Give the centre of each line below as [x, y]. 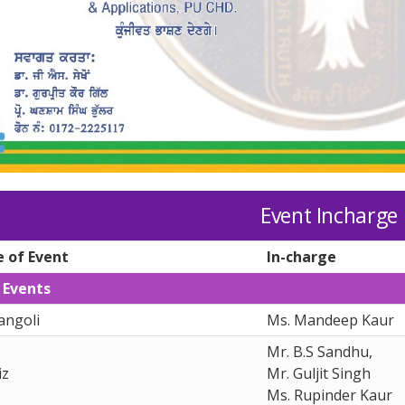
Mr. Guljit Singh [319, 373]
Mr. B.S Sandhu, [320, 351]
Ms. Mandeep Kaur [330, 320]
